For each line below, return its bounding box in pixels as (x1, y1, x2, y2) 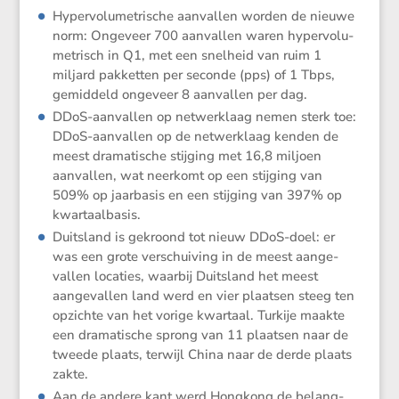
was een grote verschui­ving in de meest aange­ (53, 248, 339, 266)
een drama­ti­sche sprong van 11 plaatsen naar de (53, 326, 349, 345)
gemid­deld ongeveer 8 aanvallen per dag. (53, 85, 308, 104)
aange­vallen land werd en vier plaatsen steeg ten (53, 287, 355, 305)
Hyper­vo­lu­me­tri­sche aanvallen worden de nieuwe (53, 7, 355, 26)
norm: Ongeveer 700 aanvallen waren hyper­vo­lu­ (53, 27, 354, 45)
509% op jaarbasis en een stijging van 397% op (53, 186, 343, 205)
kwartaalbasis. (53, 206, 142, 224)
